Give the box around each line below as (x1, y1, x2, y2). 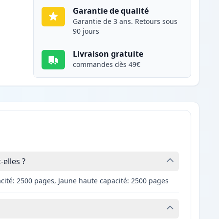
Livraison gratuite (73, 48, 144, 60)
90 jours (73, 26, 100, 36)
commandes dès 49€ (73, 60, 141, 69)
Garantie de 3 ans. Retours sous (73, 17, 178, 26)
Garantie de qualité (73, 5, 149, 17)
